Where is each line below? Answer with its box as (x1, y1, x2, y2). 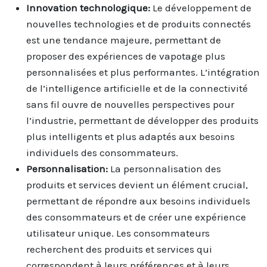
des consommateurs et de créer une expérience (26, 210, 246, 223)
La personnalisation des (110, 162, 221, 175)
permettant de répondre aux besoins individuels (26, 194, 250, 207)
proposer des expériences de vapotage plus (26, 49, 225, 62)
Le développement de (153, 1, 252, 14)
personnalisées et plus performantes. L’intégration (26, 66, 260, 78)
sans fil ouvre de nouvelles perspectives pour (26, 98, 234, 110)
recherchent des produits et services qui (26, 243, 212, 255)
